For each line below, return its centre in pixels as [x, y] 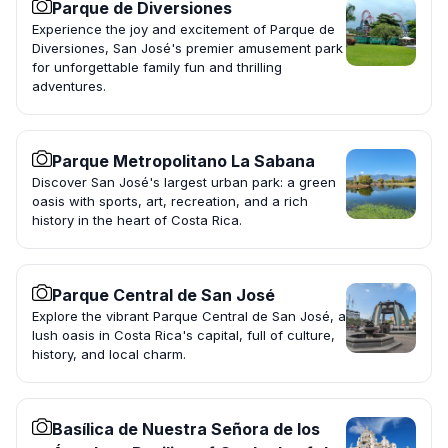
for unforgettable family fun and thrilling [157, 67]
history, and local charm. [109, 354]
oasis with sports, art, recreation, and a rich [170, 201]
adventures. [69, 86]
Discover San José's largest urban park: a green [184, 182]
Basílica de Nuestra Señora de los [186, 429]
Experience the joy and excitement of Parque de [183, 29]
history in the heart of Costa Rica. [137, 220]
